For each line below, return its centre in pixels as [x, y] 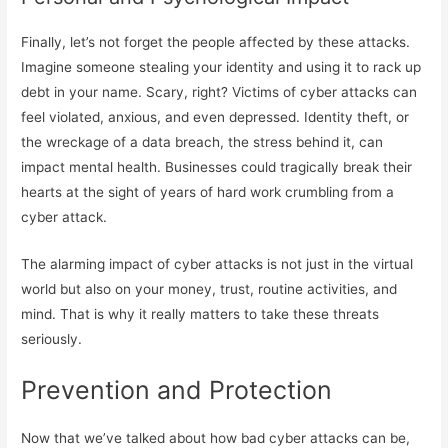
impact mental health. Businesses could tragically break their [217, 166]
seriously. [52, 338]
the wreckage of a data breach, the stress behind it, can [202, 141]
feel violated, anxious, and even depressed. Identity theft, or [215, 116]
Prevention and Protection [177, 389]
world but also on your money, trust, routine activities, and [209, 288]
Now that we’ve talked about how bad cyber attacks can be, [216, 437]
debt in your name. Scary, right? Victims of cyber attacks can [219, 91]
